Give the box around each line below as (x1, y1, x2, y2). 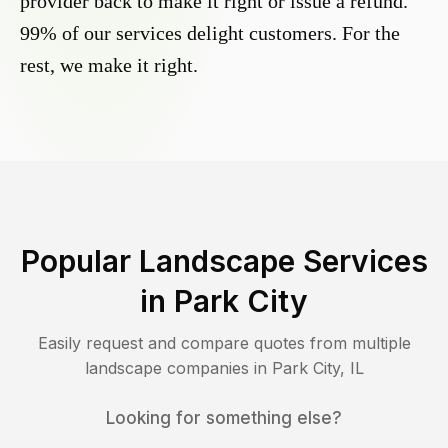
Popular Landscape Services (20, 243, 428, 280)
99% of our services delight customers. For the (20, 22, 400, 45)
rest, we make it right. (20, 54, 198, 77)
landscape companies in (84, 358, 272, 379)
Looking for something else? (106, 408, 342, 429)
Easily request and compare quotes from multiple (37, 333, 411, 354)
